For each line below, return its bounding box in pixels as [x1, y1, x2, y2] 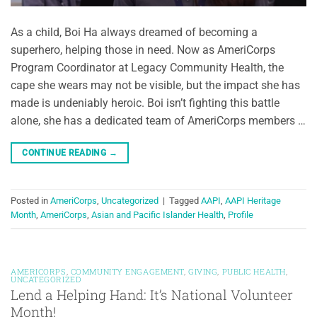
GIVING [188, 265, 218, 277]
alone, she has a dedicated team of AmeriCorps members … [11, 113, 306, 127]
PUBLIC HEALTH [221, 265, 286, 277]
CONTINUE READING [22, 147, 109, 158]
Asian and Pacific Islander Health [91, 209, 224, 221]
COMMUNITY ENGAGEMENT [70, 265, 184, 277]
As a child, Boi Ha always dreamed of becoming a [11, 25, 258, 39]
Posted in [11, 195, 50, 207]
